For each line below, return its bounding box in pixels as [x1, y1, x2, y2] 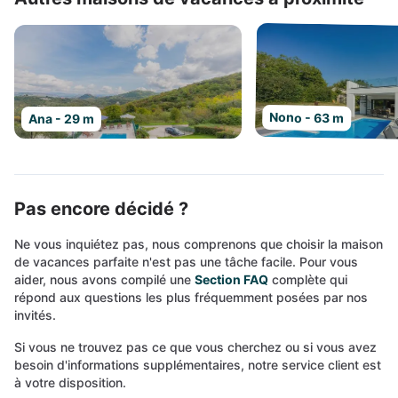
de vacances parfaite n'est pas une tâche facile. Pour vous [14, 254, 358, 269]
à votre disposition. [14, 375, 126, 390]
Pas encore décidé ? [14, 198, 188, 219]
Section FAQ [195, 272, 268, 287]
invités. [14, 307, 56, 322]
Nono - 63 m [269, 109, 345, 126]
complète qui [268, 272, 347, 287]
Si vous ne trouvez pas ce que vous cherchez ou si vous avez [14, 339, 377, 354]
